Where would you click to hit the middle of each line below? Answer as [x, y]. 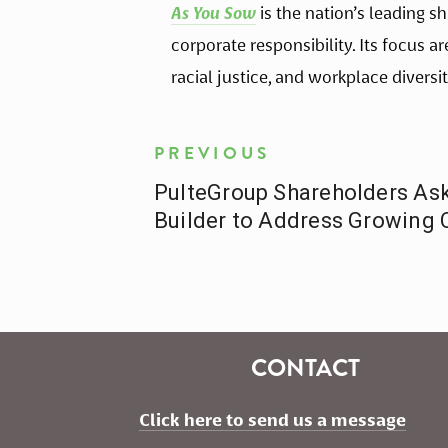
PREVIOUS [212, 154]
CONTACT [305, 368]
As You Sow [213, 13]
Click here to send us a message [272, 419]
